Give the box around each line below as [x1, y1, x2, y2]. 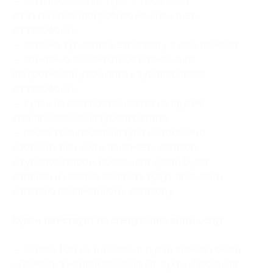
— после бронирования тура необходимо [12, 127, 205, 138]
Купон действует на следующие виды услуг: [12, 214, 227, 226]
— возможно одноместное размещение [12, 54, 196, 65]
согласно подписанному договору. [12, 185, 174, 197]
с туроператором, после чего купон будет [12, 156, 209, 168]
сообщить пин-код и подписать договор [12, 141, 197, 153]
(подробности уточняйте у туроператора [12, 68, 205, 80]
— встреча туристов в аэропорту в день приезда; [12, 39, 241, 51]
